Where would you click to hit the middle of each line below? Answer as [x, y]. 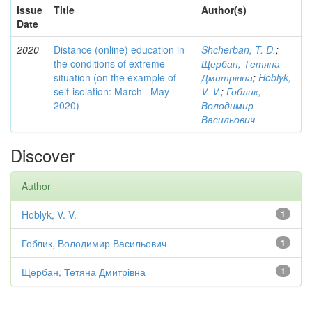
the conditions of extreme [109, 63]
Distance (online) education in [119, 49]
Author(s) [224, 10]
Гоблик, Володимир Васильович [94, 243]
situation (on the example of [115, 77]
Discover [42, 155]
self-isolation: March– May [111, 91]
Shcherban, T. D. [239, 49]
